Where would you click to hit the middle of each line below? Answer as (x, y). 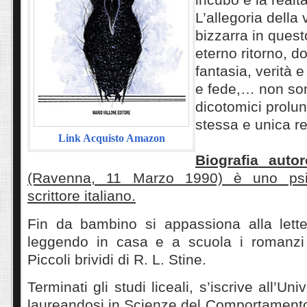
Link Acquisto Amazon (111, 138)
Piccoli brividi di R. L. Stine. (117, 259)
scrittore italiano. (82, 196)
